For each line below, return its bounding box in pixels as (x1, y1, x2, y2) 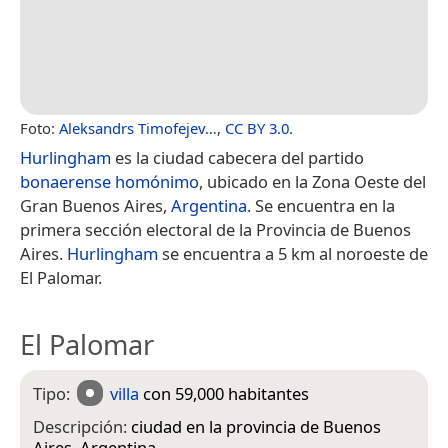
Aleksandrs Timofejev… (59, 117, 217, 138)
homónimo (115, 169, 199, 193)
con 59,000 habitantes (139, 381, 310, 405)
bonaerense (20, 169, 111, 193)
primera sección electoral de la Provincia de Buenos (20, 217, 411, 241)
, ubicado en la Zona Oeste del (199, 169, 426, 193)
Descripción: (33, 414, 131, 438)
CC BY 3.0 (225, 117, 289, 138)
